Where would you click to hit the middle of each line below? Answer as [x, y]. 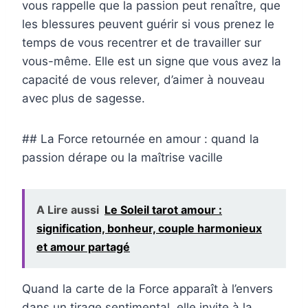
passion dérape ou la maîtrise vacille [122, 158]
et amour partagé [83, 247]
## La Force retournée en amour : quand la [141, 139]
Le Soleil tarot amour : [163, 210]
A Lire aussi [68, 210]
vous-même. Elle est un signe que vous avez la [152, 62]
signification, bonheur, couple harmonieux [149, 229]
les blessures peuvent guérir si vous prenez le [148, 24]
